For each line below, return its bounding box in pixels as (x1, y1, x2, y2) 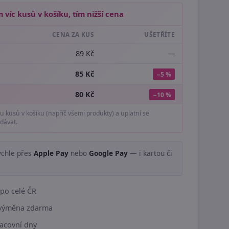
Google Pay (89, 148, 128, 158)
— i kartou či (128, 148, 172, 158)
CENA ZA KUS (52, 30, 94, 38)
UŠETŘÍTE (144, 30, 175, 38)
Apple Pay (34, 148, 68, 158)
